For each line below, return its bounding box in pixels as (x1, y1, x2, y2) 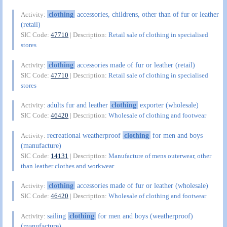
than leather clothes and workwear (21, 162, 115, 170)
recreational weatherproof (47, 131, 123, 139)
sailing (47, 211, 68, 220)
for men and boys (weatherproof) (95, 211, 193, 220)
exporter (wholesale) (137, 101, 199, 109)
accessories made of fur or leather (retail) (74, 60, 195, 69)
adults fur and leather (47, 101, 110, 109)
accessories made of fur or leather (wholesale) (74, 181, 208, 190)
